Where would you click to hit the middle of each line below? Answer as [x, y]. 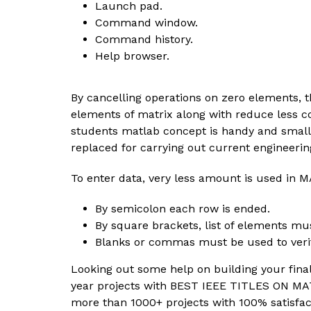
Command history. [144, 39]
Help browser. [132, 56]
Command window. [146, 23]
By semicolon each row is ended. [183, 209]
